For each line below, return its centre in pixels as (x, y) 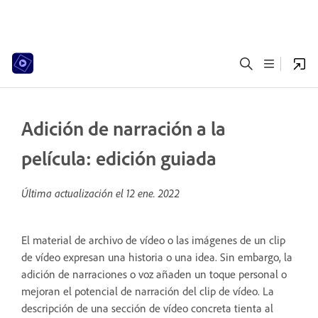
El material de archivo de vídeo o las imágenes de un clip (153, 240)
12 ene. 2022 (153, 193)
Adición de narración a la (124, 128)
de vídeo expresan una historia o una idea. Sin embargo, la (157, 257)
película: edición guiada (119, 158)
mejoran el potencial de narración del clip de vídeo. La (148, 291)
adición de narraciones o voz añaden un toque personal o (154, 274)
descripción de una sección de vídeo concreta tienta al (147, 308)
